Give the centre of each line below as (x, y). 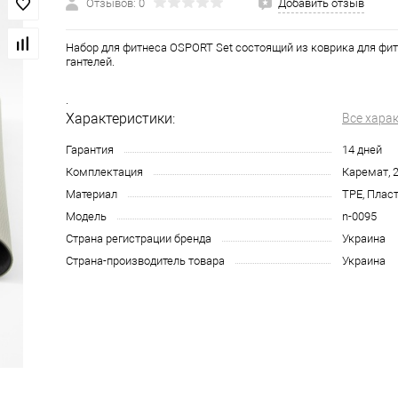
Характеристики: (120, 119)
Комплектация (104, 172)
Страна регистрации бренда (139, 239)
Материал (92, 194)
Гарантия (90, 150)
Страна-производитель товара (145, 261)
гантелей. (90, 62)
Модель (86, 216)
